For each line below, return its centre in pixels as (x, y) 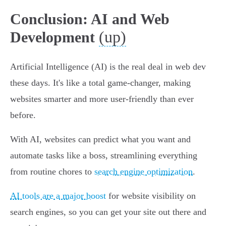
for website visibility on (151, 196)
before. (23, 115)
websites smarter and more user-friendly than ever (102, 99)
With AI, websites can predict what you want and (100, 139)
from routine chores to (52, 172)
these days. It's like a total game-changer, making (100, 83)
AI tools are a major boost (58, 196)
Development (52, 37)
